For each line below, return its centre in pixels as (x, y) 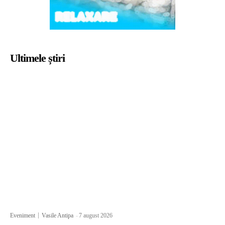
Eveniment (23, 215)
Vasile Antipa (58, 215)
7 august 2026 (96, 215)
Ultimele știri (37, 58)
